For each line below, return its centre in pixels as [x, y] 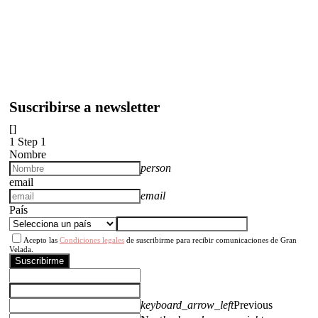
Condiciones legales [92, 240]
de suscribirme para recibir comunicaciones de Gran [210, 240]
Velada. [21, 249]
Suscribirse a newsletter [84, 107]
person [156, 168]
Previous [253, 305]
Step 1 [32, 141]
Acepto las [42, 240]
